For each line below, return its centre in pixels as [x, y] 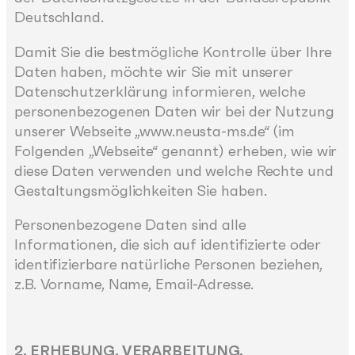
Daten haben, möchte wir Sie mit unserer [154, 71]
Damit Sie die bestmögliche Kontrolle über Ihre [174, 52]
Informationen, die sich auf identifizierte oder [168, 245]
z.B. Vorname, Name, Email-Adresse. [134, 284]
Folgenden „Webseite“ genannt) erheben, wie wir [176, 151]
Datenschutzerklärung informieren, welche [160, 91]
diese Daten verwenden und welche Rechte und [174, 170]
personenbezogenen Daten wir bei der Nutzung [174, 111]
